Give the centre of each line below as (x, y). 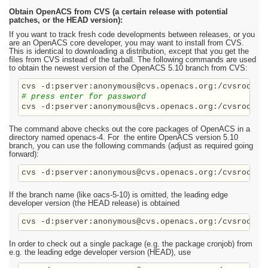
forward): (24, 155)
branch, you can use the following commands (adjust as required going (131, 146)
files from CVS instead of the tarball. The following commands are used (133, 60)
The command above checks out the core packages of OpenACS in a (130, 130)
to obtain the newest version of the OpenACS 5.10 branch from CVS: (128, 68)
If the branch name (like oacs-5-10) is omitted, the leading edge (118, 195)
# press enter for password (84, 97)
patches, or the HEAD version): (66, 21)
